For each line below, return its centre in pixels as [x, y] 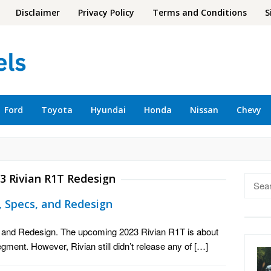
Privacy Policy [106, 12]
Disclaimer [38, 12]
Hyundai [108, 110]
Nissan [204, 110]
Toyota [57, 110]
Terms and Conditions [200, 12]
